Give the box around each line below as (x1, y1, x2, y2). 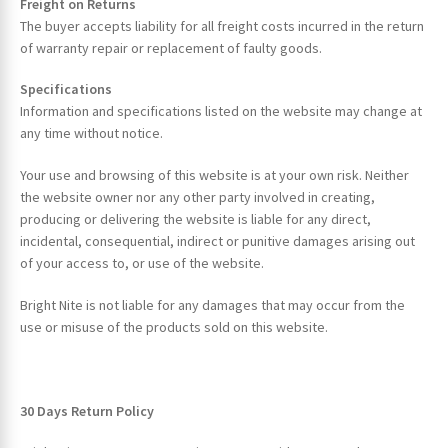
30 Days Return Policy (19, 401, 154, 420)
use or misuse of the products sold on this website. (19, 317, 328, 336)
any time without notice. (19, 124, 163, 143)
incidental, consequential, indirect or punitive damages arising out (19, 232, 415, 251)
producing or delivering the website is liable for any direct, (19, 210, 371, 229)
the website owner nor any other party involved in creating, (19, 188, 375, 207)
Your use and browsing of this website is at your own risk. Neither (19, 166, 409, 185)
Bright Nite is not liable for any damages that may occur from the (19, 295, 405, 314)
